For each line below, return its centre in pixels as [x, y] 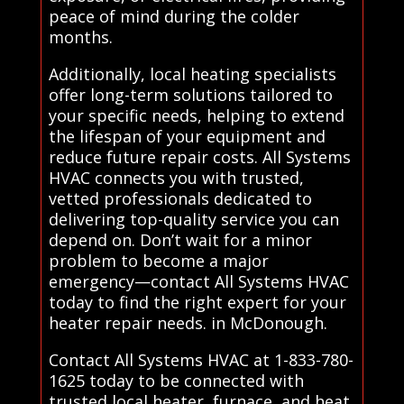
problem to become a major [158, 260]
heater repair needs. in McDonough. [188, 322]
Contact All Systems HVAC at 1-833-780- [201, 359]
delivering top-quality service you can [193, 219]
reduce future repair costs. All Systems [199, 156]
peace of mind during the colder [174, 16]
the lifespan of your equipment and [187, 136]
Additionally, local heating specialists [192, 73]
